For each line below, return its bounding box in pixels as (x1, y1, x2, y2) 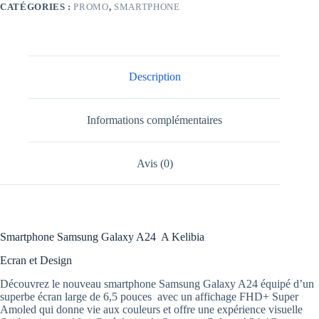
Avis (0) (136, 157, 173, 169)
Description (128, 70, 181, 83)
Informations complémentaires (87, 113, 223, 126)
